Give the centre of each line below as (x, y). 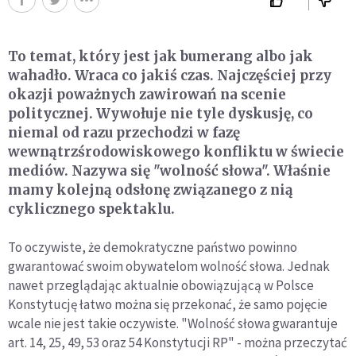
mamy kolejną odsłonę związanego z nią (151, 190)
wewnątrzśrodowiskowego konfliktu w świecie (176, 151)
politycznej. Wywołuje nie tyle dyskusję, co (161, 113)
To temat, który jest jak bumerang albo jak (161, 56)
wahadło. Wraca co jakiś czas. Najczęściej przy (170, 75)
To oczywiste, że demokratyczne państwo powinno (153, 247)
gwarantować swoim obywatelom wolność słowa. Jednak (169, 266)
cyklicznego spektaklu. (91, 209)
